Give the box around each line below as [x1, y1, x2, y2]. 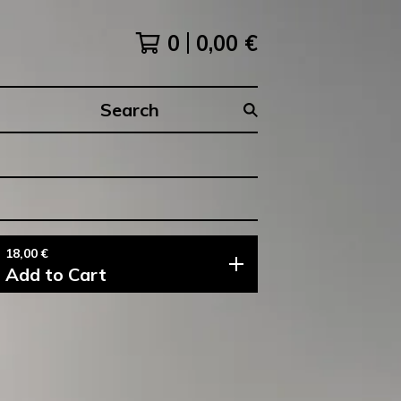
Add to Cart [5, 263, 107, 286]
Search [92, 110, 137, 128]
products [92, 132, 148, 149]
